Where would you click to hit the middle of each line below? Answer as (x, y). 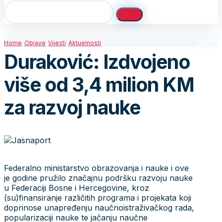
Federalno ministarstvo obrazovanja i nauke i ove (96, 168)
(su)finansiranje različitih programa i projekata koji (98, 197)
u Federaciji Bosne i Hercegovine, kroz (77, 188)
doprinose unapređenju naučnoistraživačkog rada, (99, 207)
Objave (35, 43)
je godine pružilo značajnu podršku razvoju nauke (98, 178)
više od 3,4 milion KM (99, 85)
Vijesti (57, 43)
